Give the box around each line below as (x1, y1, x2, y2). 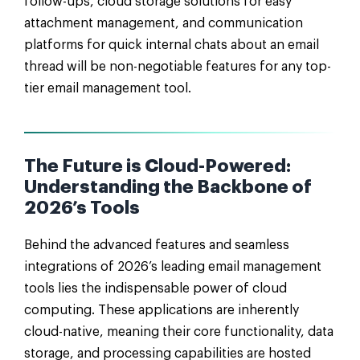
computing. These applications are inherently (24, 304, 299, 317)
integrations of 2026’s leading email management (24, 260, 321, 274)
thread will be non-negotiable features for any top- (24, 60, 331, 74)
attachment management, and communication (24, 17, 303, 31)
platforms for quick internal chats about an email (24, 39, 319, 52)
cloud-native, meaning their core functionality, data (24, 325, 333, 339)
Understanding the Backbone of (24, 178, 312, 197)
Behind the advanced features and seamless (24, 239, 289, 252)
